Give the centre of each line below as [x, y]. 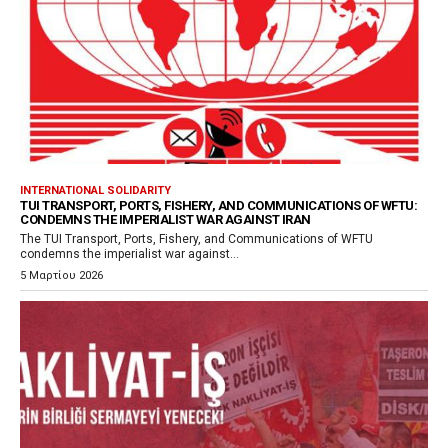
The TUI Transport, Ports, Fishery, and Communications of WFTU [196, 239]
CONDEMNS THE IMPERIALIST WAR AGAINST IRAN [165, 220]
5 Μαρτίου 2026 [61, 276]
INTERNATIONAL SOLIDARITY [95, 191]
